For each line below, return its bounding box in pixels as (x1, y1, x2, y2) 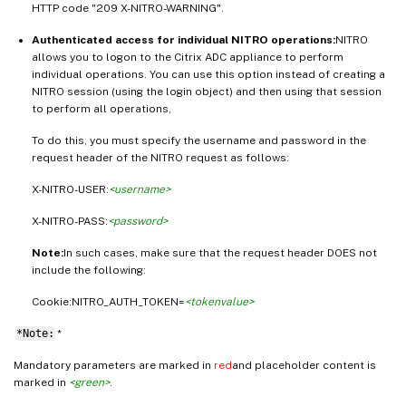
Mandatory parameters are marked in (14, 358, 214, 372)
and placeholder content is (232, 358, 376, 372)
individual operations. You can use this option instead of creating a (32, 67, 385, 81)
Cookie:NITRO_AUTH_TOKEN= (32, 295, 185, 308)
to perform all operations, (32, 101, 171, 115)
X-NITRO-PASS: (32, 214, 108, 227)
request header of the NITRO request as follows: (32, 150, 289, 164)
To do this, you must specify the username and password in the (32, 133, 366, 147)
